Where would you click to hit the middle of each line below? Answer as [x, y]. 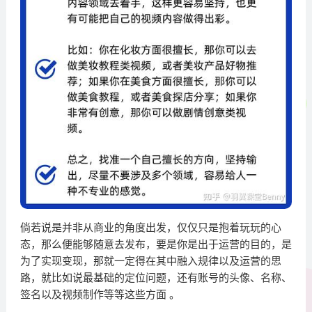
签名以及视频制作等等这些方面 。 [100, 295]
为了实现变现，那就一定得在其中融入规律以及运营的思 [150, 261]
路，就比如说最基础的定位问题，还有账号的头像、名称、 [156, 278]
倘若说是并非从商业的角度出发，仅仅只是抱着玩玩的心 [150, 228]
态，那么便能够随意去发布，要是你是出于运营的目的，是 [156, 244]
